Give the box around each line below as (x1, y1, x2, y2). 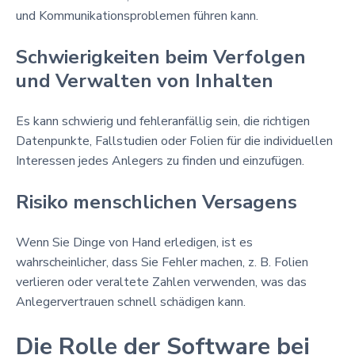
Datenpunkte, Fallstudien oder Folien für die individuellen (16, 132, 333, 150)
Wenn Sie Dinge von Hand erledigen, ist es (16, 233, 253, 251)
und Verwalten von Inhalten (16, 67, 273, 94)
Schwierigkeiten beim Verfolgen (16, 44, 306, 70)
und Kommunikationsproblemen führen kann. (16, 6, 258, 25)
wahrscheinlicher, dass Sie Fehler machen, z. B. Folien (16, 253, 308, 271)
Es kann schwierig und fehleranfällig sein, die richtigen (16, 112, 310, 130)
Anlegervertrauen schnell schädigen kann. (16, 292, 246, 311)
